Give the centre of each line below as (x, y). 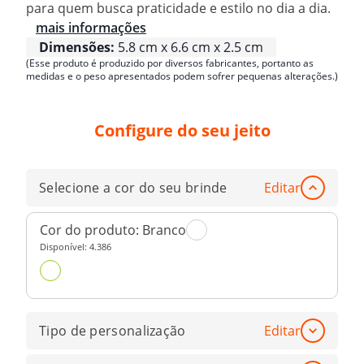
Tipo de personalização (113, 330)
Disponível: (65, 246)
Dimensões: (77, 47)
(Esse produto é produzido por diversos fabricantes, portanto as (170, 63)
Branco (164, 230)
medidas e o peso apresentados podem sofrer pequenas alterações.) (182, 76)
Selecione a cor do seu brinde (133, 188)
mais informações (91, 27)
